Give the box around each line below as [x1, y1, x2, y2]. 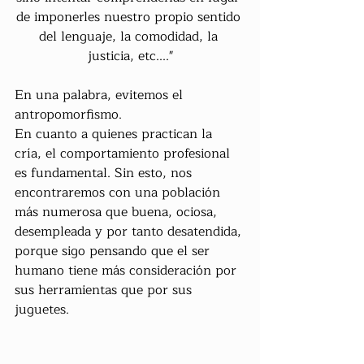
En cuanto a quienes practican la [15, 123, 216, 145]
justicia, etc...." [87, 45, 173, 67]
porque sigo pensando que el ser [15, 240, 214, 262]
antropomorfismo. [15, 104, 122, 126]
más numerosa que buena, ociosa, [15, 201, 221, 223]
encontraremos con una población [15, 182, 224, 204]
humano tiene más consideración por [15, 260, 240, 282]
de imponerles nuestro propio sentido [15, 6, 245, 28]
